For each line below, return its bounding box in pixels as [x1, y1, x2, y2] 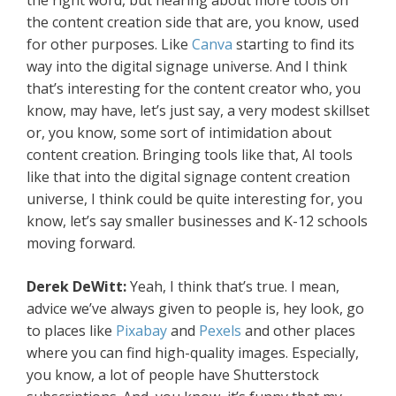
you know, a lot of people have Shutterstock [27, 365, 319, 385]
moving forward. [27, 233, 135, 254]
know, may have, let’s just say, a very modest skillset [27, 101, 369, 121]
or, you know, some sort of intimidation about [27, 123, 331, 143]
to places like [27, 321, 116, 341]
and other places [241, 321, 355, 341]
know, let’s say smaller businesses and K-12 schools [27, 211, 368, 232]
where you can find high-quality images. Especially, [27, 343, 359, 363]
